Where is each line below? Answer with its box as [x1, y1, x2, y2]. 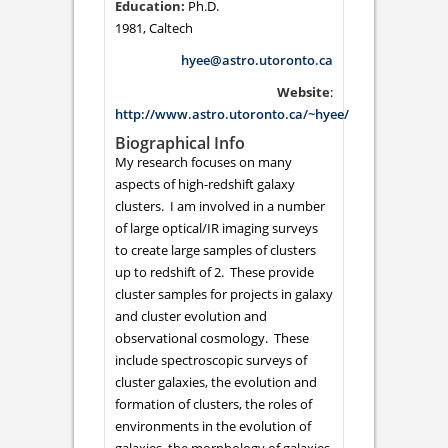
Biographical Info [115, 132, 245, 155]
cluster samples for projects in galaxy [115, 285, 333, 304]
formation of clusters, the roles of [115, 395, 312, 414]
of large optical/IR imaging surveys [115, 219, 318, 238]
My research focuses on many [115, 153, 292, 172]
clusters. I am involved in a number [115, 197, 325, 216]
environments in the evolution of [115, 417, 311, 436]
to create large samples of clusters [115, 241, 316, 260]
